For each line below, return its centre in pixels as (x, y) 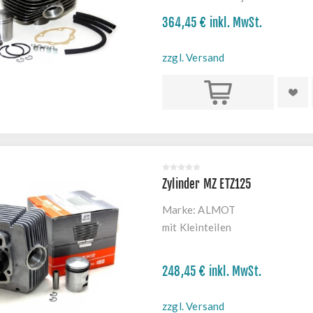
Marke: (179, 210)
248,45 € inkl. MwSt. (212, 271)
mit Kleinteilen (197, 227)
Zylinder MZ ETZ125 (207, 184)
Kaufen (218, 92)
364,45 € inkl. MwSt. (212, 23)
